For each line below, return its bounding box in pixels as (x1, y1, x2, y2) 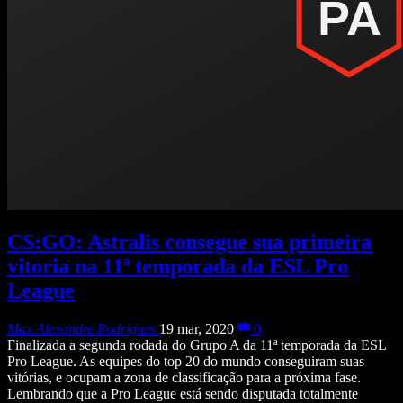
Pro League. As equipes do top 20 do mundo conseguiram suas (7, 354, 364, 370)
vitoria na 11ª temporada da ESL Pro (7, 255, 348, 279)
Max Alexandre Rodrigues (7, 321, 156, 337)
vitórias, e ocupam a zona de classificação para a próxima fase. (7, 370, 361, 386)
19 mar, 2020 (159, 321, 234, 337)
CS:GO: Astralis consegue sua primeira (7, 230, 372, 255)
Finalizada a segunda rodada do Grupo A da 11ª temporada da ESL (7, 337, 386, 354)
